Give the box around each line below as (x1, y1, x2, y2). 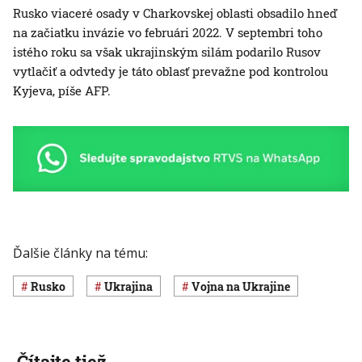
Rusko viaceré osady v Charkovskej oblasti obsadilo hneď (13, 5, 337, 22)
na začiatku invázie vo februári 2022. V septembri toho (13, 24, 322, 41)
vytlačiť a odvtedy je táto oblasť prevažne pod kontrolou (13, 63, 328, 80)
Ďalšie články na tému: (13, 244, 148, 263)
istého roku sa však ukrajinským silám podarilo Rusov (13, 44, 321, 61)
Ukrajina (113, 278, 153, 294)
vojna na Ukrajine (200, 278, 290, 294)
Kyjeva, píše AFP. (13, 82, 111, 99)
